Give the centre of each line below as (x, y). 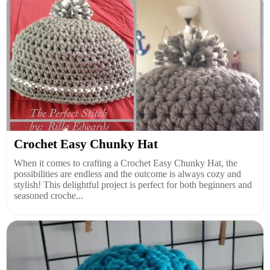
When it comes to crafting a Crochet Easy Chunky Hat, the (126, 163)
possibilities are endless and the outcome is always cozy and (127, 174)
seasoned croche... (49, 195)
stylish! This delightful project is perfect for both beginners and (133, 184)
